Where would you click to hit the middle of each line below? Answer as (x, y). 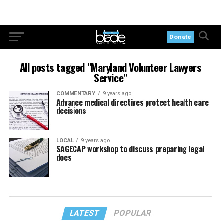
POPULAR (133, 213)
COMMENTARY (75, 93)
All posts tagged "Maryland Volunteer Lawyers (110, 67)
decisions (71, 110)
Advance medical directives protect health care (132, 102)
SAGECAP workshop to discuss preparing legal (130, 149)
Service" (110, 78)
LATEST (85, 213)
